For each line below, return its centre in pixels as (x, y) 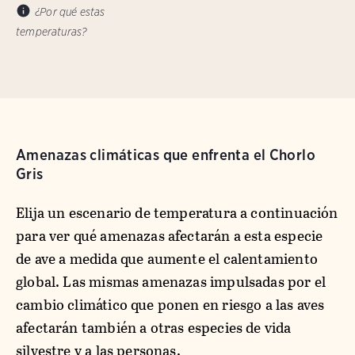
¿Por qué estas (70, 11)
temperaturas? (52, 31)
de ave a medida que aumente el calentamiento (167, 258)
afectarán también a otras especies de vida (154, 327)
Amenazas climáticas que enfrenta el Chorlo (166, 155)
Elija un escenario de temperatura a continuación (177, 212)
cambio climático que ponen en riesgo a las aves (170, 304)
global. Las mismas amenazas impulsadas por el (171, 281)
